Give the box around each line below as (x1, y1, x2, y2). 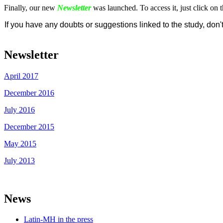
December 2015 (4, 122, 54, 131)
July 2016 (4, 105, 35, 114)
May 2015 (4, 139, 36, 148)
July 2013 (4, 156, 35, 165)
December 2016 (4, 88, 54, 97)
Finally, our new (4, 3, 57, 12)
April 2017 (4, 71, 38, 80)
